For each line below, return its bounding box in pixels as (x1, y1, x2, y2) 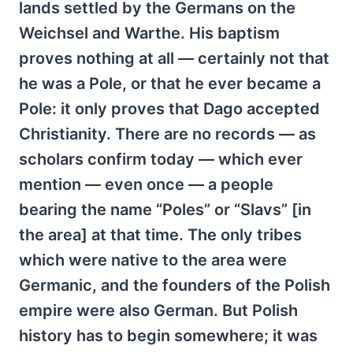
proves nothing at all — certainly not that (19, 49, 329, 69)
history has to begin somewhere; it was (19, 326, 318, 346)
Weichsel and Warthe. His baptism (19, 24, 280, 43)
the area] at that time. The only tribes (19, 225, 302, 245)
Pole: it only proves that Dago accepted (19, 99, 320, 119)
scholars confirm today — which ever (19, 150, 303, 169)
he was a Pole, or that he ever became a (19, 74, 321, 94)
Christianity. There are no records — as (19, 124, 316, 144)
